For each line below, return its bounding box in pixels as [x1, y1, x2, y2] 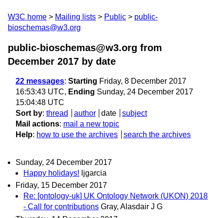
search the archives [123, 130, 191, 139]
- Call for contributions [23, 202, 99, 211]
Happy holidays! [23, 169, 79, 178]
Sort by [16, 109, 42, 117]
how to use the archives [36, 130, 118, 139]
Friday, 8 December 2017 [97, 77, 186, 85]
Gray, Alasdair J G [101, 202, 163, 211]
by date [79, 56, 116, 67]
